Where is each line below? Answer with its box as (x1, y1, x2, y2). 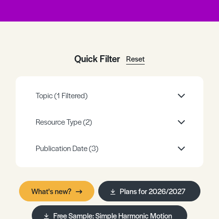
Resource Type (36, 116, 83, 127)
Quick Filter (74, 52, 120, 65)
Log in (140, 6, 159, 16)
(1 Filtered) (54, 90, 88, 100)
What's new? (31, 186, 71, 196)
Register (72, 6, 101, 16)
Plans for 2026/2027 (119, 186, 185, 196)
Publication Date (36, 143, 89, 153)
